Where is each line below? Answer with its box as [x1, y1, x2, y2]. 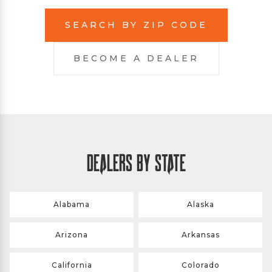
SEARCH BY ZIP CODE [64, 19, 208, 30]
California [51, 260, 92, 270]
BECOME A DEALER [73, 53, 199, 64]
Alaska [186, 200, 214, 209]
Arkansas [181, 230, 220, 239]
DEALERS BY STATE [86, 151, 186, 174]
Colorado [181, 260, 220, 270]
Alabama [53, 200, 90, 209]
